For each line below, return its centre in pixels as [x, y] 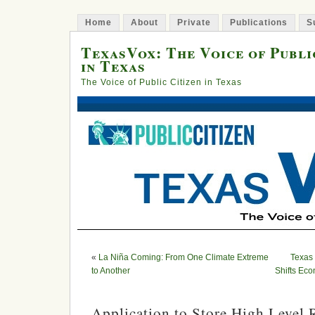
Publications [259, 22]
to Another [111, 271]
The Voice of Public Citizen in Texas [161, 82]
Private [194, 22]
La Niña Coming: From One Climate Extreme [184, 257]
